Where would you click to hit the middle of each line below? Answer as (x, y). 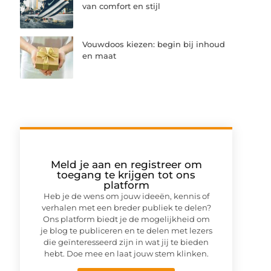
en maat (100, 56)
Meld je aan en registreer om (126, 164)
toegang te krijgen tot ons (126, 175)
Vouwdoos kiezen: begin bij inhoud (154, 44)
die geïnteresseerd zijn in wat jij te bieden (126, 242)
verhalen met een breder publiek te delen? (126, 207)
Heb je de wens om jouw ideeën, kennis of (126, 196)
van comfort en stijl (122, 6)
